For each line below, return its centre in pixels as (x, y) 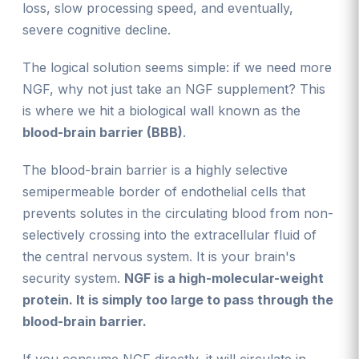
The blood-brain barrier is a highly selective (155, 169)
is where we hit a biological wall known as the (161, 110)
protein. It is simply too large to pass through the (178, 299)
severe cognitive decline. (97, 29)
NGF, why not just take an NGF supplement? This (174, 89)
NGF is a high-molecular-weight (224, 278)
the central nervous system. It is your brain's (159, 256)
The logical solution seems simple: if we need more (177, 67)
